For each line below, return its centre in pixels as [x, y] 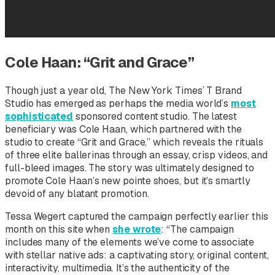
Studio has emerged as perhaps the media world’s [118, 104]
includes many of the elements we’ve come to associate [130, 242]
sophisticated [39, 117]
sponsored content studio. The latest [155, 117]
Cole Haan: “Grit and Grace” [100, 63]
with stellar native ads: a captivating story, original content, [137, 255]
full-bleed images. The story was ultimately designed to [130, 168]
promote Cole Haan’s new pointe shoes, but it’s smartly [128, 181]
